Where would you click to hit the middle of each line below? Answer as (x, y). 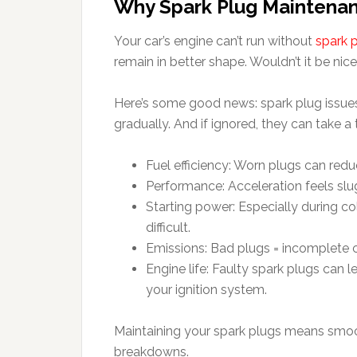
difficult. (168, 228)
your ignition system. (206, 290)
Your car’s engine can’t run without (215, 41)
